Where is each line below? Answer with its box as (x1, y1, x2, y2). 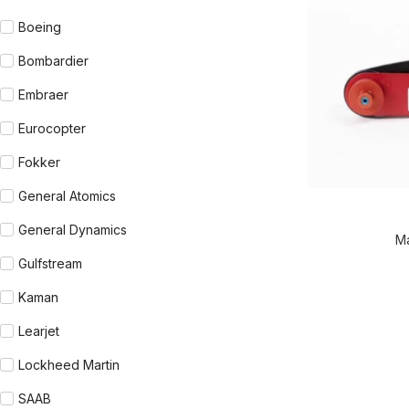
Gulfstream (18, 256, 82, 271)
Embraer (18, 87, 68, 102)
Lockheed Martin (18, 357, 120, 372)
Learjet (18, 323, 59, 339)
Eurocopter (18, 121, 86, 136)
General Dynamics (18, 222, 127, 237)
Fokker (18, 154, 60, 170)
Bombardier (18, 53, 89, 68)
